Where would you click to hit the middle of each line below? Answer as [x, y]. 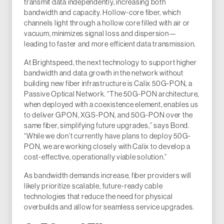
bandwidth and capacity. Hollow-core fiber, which [102, 12]
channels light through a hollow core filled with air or [107, 23]
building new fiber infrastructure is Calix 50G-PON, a [108, 83]
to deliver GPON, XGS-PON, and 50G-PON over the [108, 115]
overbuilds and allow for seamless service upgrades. [109, 207]
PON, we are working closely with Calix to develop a [107, 146]
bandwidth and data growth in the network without [104, 73]
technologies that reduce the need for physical [98, 196]
